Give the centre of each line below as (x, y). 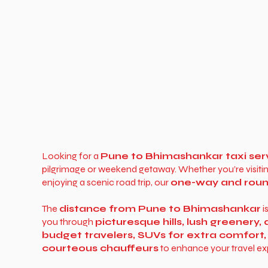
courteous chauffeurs (100, 248)
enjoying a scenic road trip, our (106, 182)
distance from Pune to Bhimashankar (160, 208)
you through (68, 222)
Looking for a (71, 156)
